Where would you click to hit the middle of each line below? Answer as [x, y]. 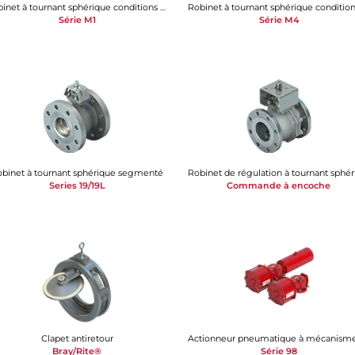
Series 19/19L [77, 185]
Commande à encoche [279, 185]
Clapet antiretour [77, 338]
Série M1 [77, 19]
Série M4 [279, 19]
